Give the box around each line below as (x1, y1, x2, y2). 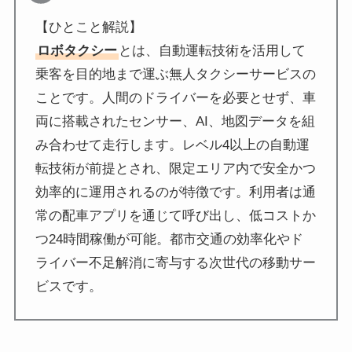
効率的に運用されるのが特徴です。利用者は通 (35, 185, 317, 200)
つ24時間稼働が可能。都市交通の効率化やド (35, 232, 304, 247)
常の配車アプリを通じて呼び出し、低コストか (35, 208, 317, 224)
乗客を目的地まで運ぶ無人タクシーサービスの (35, 67, 317, 82)
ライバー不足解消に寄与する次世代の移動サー (35, 255, 317, 271)
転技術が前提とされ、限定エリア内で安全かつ (35, 161, 317, 177)
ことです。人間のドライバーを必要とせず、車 (35, 90, 317, 106)
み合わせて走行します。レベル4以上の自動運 (35, 137, 310, 153)
